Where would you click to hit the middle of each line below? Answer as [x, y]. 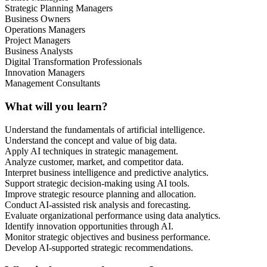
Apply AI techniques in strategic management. [91, 151]
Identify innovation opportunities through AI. [89, 226]
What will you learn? [56, 106]
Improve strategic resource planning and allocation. [100, 194]
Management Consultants [52, 83]
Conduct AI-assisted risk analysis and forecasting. [98, 204]
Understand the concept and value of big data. [91, 140]
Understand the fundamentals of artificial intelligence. [105, 129]
